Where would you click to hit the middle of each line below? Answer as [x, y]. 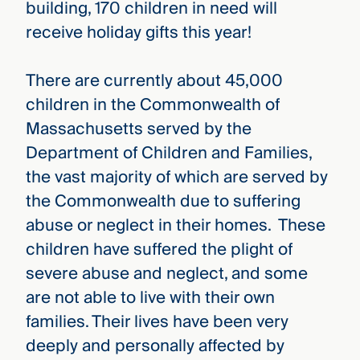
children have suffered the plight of [159, 250]
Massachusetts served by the [138, 129]
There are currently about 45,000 [154, 81]
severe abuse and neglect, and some [166, 274]
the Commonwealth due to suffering [163, 202]
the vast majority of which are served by [176, 178]
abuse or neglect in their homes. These [175, 226]
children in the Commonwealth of [152, 105]
